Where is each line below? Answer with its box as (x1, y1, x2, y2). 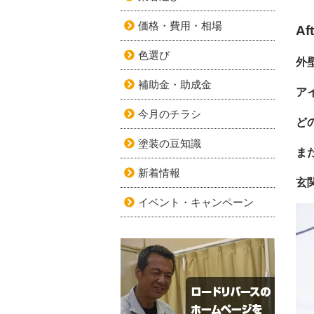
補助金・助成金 (138, 78, 212, 90)
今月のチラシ (138, 108, 201, 120)
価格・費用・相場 (138, 20, 222, 32)
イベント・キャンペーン (138, 196, 254, 208)
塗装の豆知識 (138, 137, 201, 149)
